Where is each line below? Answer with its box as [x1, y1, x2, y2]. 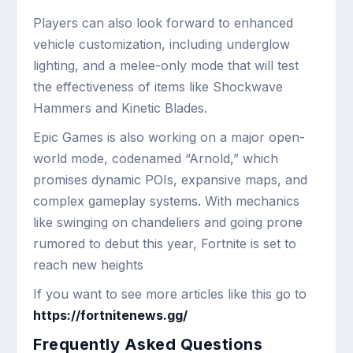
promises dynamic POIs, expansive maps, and [33, 171, 308, 188]
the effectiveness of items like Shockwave [33, 78, 284, 95]
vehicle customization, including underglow [33, 35, 291, 52]
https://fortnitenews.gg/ [33, 307, 188, 323]
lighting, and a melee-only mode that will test [33, 57, 299, 73]
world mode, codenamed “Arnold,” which [33, 150, 279, 166]
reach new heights [33, 256, 144, 273]
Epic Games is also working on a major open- [33, 128, 306, 145]
